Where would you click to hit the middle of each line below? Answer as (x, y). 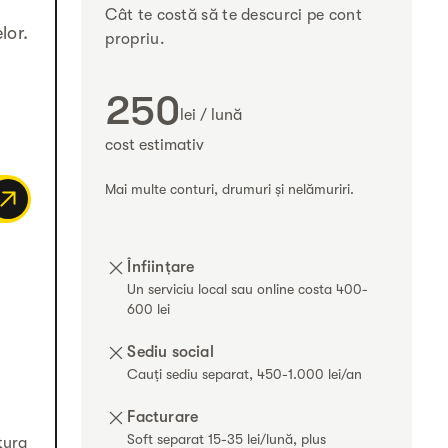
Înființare (161, 267)
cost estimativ (155, 144)
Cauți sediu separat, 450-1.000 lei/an (245, 374)
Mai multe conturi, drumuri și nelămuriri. (230, 188)
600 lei (149, 309)
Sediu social (170, 352)
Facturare (163, 417)
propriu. (135, 39)
